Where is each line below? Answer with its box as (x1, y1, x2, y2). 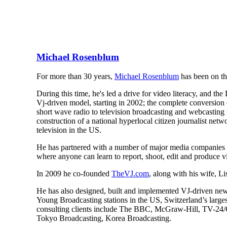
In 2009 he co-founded (36, 169, 111, 178)
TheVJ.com (111, 169, 149, 178)
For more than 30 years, (36, 72, 115, 81)
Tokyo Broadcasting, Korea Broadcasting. (36, 214, 171, 223)
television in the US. (36, 126, 101, 135)
